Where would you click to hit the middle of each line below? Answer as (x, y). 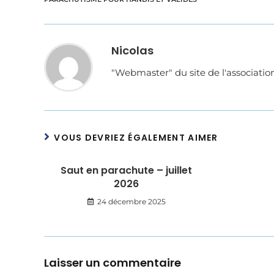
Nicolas (132, 51)
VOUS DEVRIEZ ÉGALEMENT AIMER (136, 138)
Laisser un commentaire (113, 263)
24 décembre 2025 (131, 202)
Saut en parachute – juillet (127, 171)
